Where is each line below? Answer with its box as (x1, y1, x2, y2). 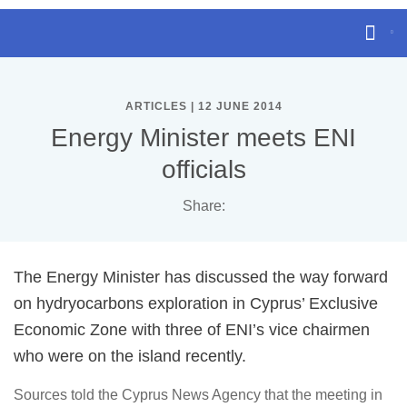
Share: (182, 198, 225, 213)
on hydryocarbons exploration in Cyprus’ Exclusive (14, 294, 378, 313)
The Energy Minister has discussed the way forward (14, 268, 388, 286)
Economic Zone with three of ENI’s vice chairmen (14, 321, 370, 339)
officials (161, 155, 246, 184)
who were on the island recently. (14, 347, 246, 365)
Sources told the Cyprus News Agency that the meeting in (14, 387, 382, 402)
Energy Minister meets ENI (51, 124, 356, 152)
